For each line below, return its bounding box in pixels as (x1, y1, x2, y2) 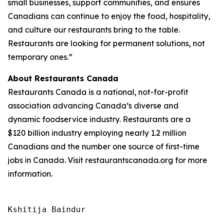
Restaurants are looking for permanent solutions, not (8, 38, 205, 48)
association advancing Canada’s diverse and (8, 101, 179, 110)
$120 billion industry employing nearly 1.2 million (8, 128, 186, 138)
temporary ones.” (8, 52, 74, 62)
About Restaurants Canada (8, 73, 118, 83)
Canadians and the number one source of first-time (8, 142, 200, 151)
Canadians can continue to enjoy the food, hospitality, (8, 11, 210, 21)
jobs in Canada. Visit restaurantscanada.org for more (8, 155, 207, 165)
